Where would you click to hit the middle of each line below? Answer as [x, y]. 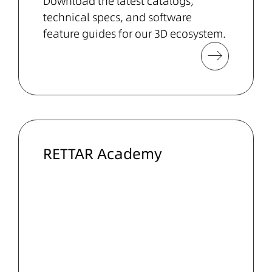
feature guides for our [99, 33]
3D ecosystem [189, 33]
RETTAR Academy [103, 154]
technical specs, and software [117, 17]
